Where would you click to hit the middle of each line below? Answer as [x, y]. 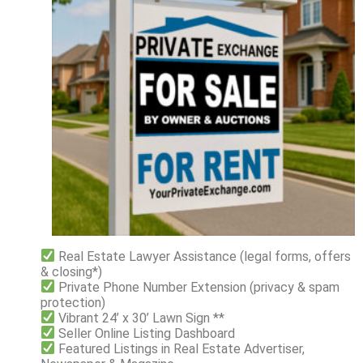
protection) [73, 302]
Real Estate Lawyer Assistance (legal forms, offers [203, 256]
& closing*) [71, 271]
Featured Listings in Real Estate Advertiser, [180, 348]
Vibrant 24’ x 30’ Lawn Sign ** [140, 318]
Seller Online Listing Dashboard [147, 333]
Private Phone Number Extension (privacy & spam [199, 287]
